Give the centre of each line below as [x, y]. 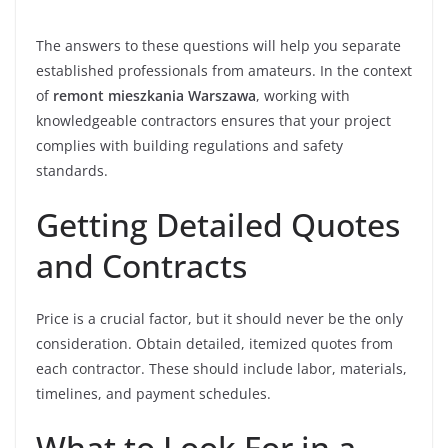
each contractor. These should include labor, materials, [221, 368]
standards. [72, 170]
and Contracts [141, 265]
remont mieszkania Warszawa [154, 95]
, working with [303, 95]
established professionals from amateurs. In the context [224, 70]
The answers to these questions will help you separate [218, 45]
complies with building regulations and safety [189, 145]
